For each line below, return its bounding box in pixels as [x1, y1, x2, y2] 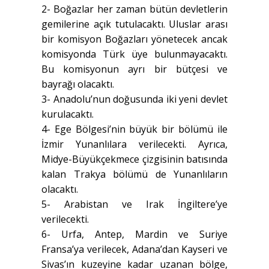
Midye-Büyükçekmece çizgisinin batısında [41, 153, 228, 166]
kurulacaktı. [41, 107, 94, 121]
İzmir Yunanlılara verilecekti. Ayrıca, [41, 138, 228, 151]
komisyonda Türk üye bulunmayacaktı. [41, 47, 228, 61]
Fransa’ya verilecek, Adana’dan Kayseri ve [41, 243, 228, 256]
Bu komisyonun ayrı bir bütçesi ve [41, 62, 228, 76]
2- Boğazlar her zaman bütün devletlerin [41, 2, 228, 16]
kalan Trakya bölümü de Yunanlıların [41, 168, 228, 181]
